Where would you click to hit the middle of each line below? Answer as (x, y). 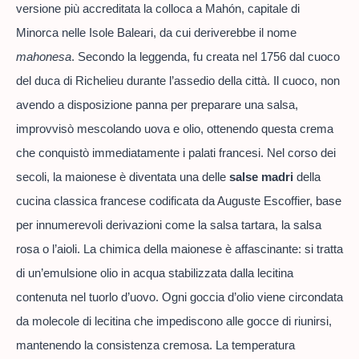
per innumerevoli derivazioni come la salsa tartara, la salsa (169, 224)
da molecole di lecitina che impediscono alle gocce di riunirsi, (174, 321)
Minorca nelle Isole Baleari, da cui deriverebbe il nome (156, 32)
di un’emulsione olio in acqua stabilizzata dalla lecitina (155, 272)
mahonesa (44, 56)
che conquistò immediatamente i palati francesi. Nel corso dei (176, 152)
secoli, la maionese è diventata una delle (123, 176)
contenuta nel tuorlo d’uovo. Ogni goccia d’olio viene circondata (179, 296)
